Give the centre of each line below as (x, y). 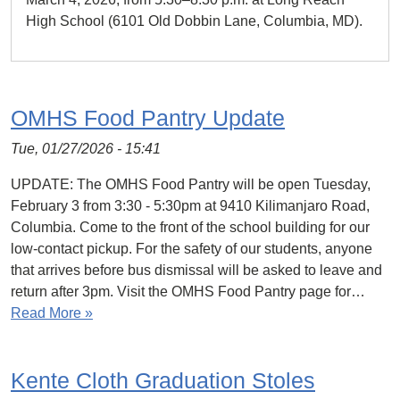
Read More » (52, 313)
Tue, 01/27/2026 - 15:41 (86, 149)
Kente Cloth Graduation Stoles (163, 381)
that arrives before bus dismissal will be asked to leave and (196, 271)
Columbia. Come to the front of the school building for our (190, 228)
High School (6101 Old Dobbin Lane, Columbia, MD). (194, 21)
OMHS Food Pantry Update (148, 118)
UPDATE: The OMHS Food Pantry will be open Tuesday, (191, 185)
